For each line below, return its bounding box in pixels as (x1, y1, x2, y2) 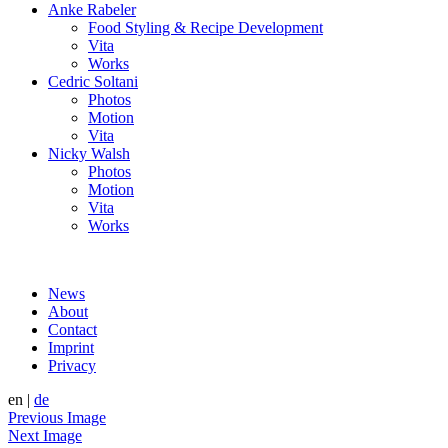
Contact (48, 321, 97, 338)
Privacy (48, 357, 96, 374)
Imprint (48, 339, 94, 356)
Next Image (8, 427, 82, 444)
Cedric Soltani (48, 73, 138, 90)
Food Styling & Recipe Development (88, 19, 323, 36)
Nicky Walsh (48, 145, 130, 162)
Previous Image (8, 409, 106, 426)
